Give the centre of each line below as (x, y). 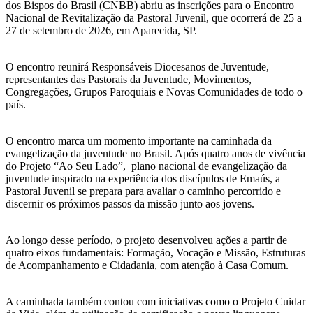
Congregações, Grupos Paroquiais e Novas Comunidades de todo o (154, 92)
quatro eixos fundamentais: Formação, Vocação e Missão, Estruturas (155, 252)
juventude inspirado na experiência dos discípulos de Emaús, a (143, 178)
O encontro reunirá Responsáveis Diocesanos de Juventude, (137, 66)
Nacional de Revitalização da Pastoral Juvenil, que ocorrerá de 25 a (154, 17)
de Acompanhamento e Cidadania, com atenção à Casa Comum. (147, 265)
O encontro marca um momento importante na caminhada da (139, 140)
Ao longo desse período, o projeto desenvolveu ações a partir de (146, 240)
